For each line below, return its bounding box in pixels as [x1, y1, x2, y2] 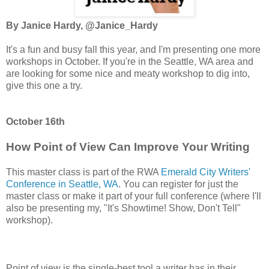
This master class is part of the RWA [6, 166, 161, 177]
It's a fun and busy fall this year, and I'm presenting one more [6, 44, 261, 55]
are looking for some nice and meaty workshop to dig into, [6, 68, 250, 79]
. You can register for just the [118, 178, 238, 189]
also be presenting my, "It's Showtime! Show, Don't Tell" [6, 202, 241, 213]
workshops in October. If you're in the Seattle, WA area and [6, 56, 253, 67]
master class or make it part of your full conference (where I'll [6, 190, 261, 201]
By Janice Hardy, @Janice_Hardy [6, 20, 158, 31]
